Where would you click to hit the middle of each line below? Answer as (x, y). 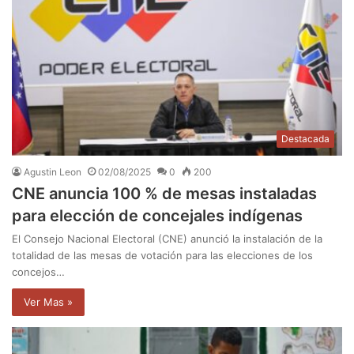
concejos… (38, 271)
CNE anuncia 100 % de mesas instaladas (164, 193)
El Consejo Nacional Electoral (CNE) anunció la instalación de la (167, 238)
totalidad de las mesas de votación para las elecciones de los (162, 255)
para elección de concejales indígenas (157, 215)
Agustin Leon (53, 171)
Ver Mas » (48, 301)
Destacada (305, 138)
